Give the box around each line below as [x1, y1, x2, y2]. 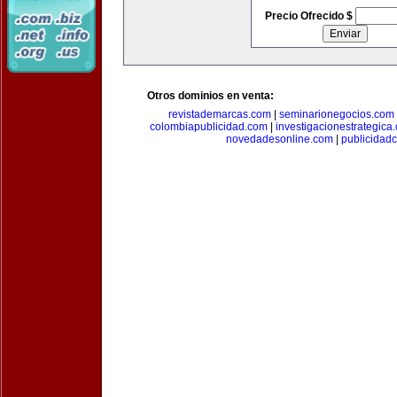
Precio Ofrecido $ [264, 10, 355, 22]
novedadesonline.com [225, 133, 333, 145]
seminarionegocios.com [279, 108, 394, 121]
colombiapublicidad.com [150, 121, 268, 133]
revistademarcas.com [168, 108, 271, 121]
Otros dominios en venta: [147, 90, 274, 102]
